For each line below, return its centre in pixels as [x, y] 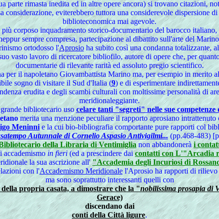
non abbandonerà [165, 144]
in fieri [57, 153]
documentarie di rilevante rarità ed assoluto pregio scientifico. [109, 65]
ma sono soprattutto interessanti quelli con [109, 180]
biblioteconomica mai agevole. [109, 21]
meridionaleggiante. [109, 100]
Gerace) [109, 197]
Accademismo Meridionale [81, 171]
